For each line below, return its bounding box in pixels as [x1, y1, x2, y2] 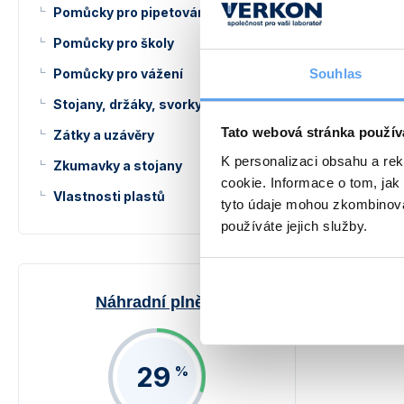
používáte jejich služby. [220, 217, 368, 234]
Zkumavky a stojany [53, 158, 182, 173]
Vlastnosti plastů [53, 188, 165, 204]
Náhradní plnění [96, 293, 218, 311]
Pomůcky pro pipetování [53, 5, 209, 20]
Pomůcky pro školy [53, 35, 174, 50]
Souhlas [309, 65, 362, 81]
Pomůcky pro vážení [53, 66, 183, 81]
